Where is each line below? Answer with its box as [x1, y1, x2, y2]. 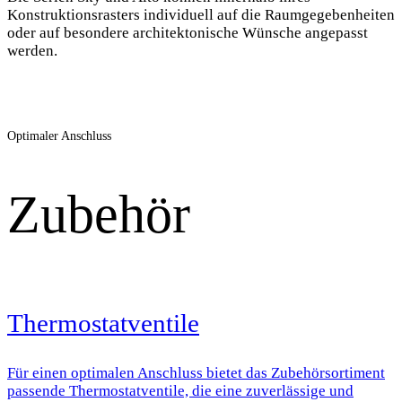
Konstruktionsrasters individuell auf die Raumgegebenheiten [7, 5, 395, 23]
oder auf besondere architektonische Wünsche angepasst [7, 23, 368, 41]
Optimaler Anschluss [7, 128, 111, 143]
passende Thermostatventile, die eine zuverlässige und [7, 382, 354, 400]
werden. [7, 41, 57, 59]
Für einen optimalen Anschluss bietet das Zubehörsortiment [7, 364, 385, 382]
